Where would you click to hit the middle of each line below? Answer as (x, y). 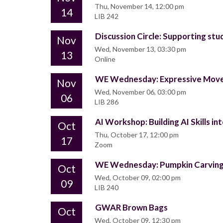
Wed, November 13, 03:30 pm (140, 49)
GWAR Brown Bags (131, 208)
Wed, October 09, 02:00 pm (138, 178)
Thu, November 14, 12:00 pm (139, 6)
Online (105, 59)
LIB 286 (107, 102)
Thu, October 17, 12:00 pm (137, 135)
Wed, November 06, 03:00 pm (140, 92)
